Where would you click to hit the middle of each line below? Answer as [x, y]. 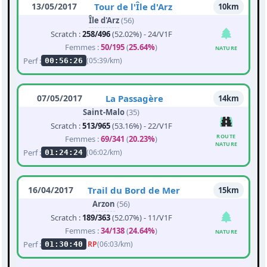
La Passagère [134, 99]
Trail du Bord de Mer [134, 190]
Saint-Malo [104, 112]
